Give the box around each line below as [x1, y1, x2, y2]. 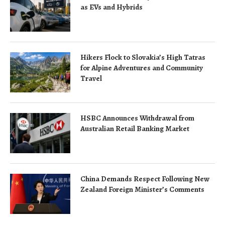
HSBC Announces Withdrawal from [80, 113, 194, 123]
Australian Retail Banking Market [80, 124, 189, 134]
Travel [80, 73, 102, 83]
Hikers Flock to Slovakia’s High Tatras [80, 52, 205, 62]
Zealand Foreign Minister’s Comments [80, 184, 204, 194]
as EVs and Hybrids [80, 2, 143, 12]
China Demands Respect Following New [80, 174, 209, 184]
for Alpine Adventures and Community [80, 63, 203, 73]
